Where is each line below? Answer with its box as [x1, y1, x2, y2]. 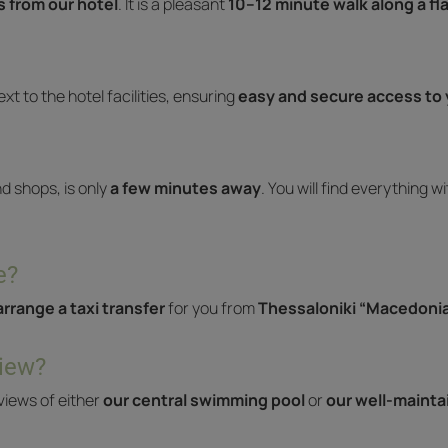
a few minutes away [110, 177, 261, 199]
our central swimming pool [103, 389, 305, 411]
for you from [165, 297, 258, 319]
